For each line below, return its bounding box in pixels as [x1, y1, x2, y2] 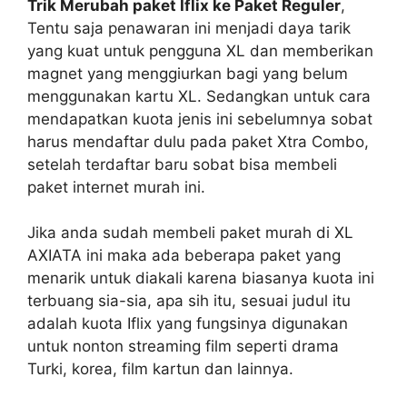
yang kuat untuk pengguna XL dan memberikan [27, 41, 373, 60]
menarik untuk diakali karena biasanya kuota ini [27, 269, 374, 288]
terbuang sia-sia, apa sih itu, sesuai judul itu [27, 292, 351, 311]
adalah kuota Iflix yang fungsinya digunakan [27, 314, 348, 333]
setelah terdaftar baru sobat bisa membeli [27, 154, 337, 174]
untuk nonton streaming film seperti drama [27, 337, 339, 356]
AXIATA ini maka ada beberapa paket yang [27, 246, 341, 265]
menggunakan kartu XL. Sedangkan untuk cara [27, 86, 371, 105]
